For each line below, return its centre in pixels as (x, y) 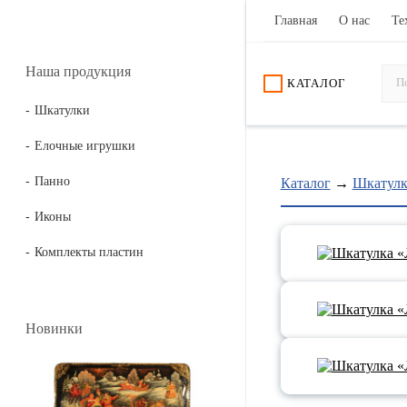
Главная (295, 20)
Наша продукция (78, 71)
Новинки (54, 328)
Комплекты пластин (89, 252)
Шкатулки (62, 110)
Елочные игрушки (85, 146)
